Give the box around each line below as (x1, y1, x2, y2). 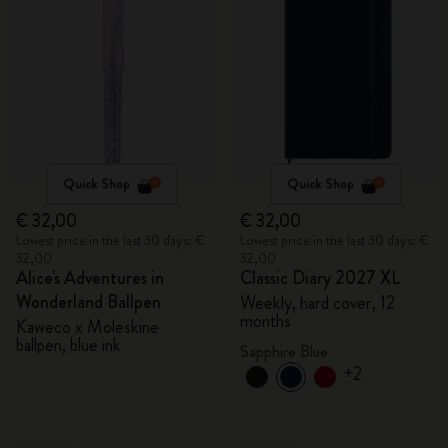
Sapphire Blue (240, 340, 328, 363)
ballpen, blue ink (16, 332, 121, 358)
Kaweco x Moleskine (16, 314, 159, 340)
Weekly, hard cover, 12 (240, 290, 395, 316)
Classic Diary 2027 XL (240, 265, 400, 291)
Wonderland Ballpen (16, 289, 161, 315)
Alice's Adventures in (16, 265, 164, 291)
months (240, 308, 291, 334)
